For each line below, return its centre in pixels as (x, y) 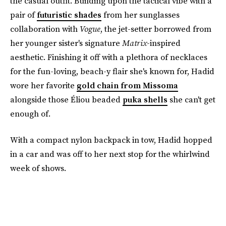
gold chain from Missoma (127, 85)
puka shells (145, 99)
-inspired (164, 43)
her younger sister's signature (66, 43)
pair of (23, 15)
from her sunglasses (140, 15)
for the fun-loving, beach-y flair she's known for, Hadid (112, 71)
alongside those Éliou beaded (66, 99)
